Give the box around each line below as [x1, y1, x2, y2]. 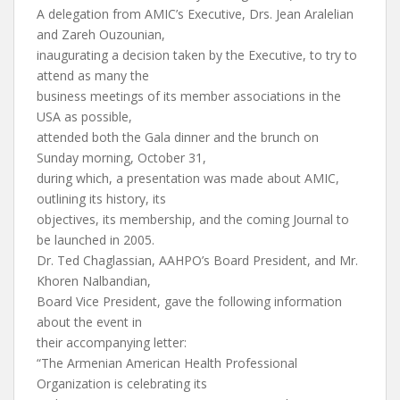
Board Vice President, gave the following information [37, 293, 342, 310]
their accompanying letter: [37, 334, 187, 351]
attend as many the [37, 67, 149, 84]
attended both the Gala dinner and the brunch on [37, 129, 319, 146]
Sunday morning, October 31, [37, 149, 206, 166]
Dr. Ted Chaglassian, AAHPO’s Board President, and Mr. [37, 252, 358, 269]
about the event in [37, 313, 142, 330]
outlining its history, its [37, 190, 166, 207]
